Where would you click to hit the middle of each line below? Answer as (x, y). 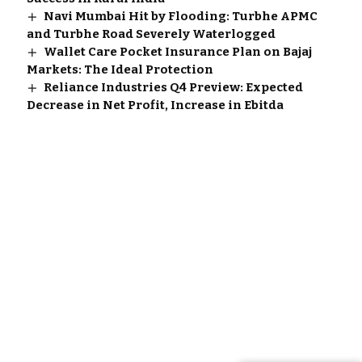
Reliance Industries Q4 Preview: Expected (173, 87)
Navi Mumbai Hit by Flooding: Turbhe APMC (180, 16)
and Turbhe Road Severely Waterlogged (151, 34)
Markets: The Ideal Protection (120, 69)
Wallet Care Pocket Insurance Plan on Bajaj (177, 51)
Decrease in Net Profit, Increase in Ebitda (155, 105)
